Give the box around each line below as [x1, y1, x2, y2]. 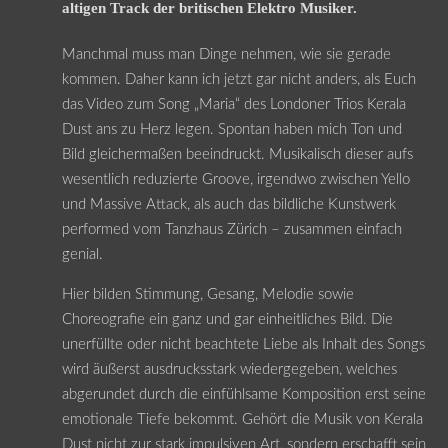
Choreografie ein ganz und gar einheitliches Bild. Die [61, 311, 393, 327]
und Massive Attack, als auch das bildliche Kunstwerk [61, 196, 396, 212]
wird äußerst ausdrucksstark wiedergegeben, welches [61, 361, 397, 377]
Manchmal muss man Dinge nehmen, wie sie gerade [61, 46, 391, 62]
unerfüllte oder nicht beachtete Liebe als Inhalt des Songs [61, 336, 425, 352]
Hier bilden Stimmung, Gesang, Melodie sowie [61, 286, 354, 302]
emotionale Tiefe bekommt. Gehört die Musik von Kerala [61, 411, 423, 427]
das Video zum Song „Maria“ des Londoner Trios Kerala [61, 96, 406, 112]
